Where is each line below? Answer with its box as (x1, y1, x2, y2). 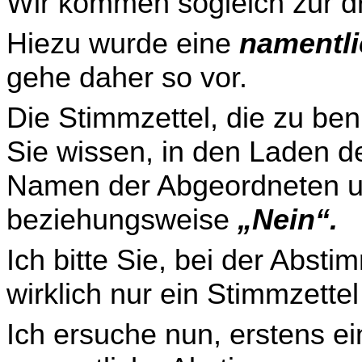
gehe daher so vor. (6, 61, 247, 94)
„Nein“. (238, 204, 338, 236)
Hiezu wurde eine (6, 27, 239, 60)
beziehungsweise (6, 204, 238, 236)
